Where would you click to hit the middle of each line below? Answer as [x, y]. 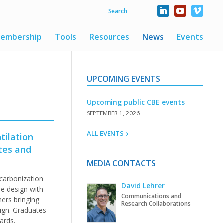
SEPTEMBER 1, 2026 [113, 113]
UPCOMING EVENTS [123, 79]
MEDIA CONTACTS [121, 163]
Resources [109, 37]
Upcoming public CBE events [135, 102]
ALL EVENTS [105, 133]
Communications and [151, 196]
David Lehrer [143, 185]
